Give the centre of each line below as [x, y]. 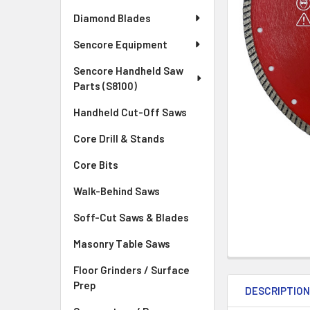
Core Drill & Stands [119, 138]
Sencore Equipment [120, 44]
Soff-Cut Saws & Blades [131, 217]
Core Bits [96, 165]
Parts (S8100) [105, 86]
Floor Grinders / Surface [131, 270]
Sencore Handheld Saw [128, 71]
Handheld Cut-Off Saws [130, 112]
